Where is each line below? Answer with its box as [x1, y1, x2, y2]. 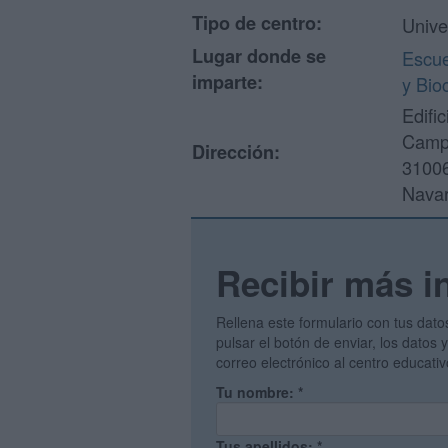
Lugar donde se [192, 43, 326, 69]
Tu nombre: [216, 382, 298, 402]
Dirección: [192, 139, 280, 165]
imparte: [192, 69, 263, 95]
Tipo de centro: [192, 10, 322, 36]
